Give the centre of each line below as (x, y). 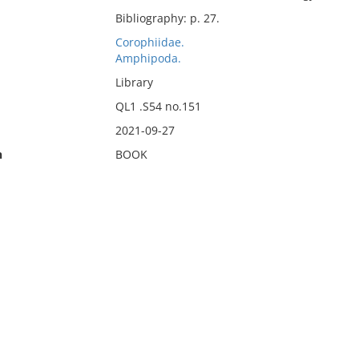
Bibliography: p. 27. (167, 18)
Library (134, 82)
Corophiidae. (149, 42)
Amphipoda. (148, 58)
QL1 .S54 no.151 (158, 106)
